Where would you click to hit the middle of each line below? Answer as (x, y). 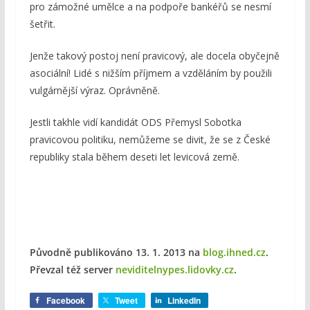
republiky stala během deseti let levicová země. (134, 157)
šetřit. (42, 24)
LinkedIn (184, 301)
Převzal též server (72, 270)
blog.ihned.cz (234, 253)
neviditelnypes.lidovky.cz (174, 270)
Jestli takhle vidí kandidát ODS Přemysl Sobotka (135, 122)
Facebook (65, 301)
